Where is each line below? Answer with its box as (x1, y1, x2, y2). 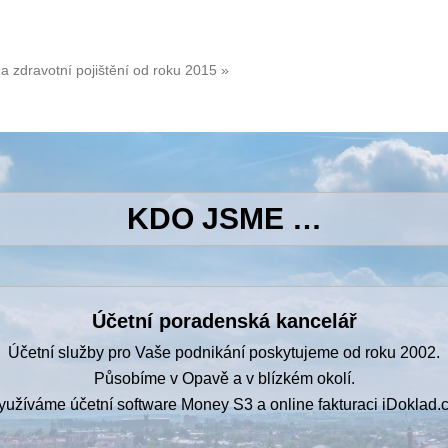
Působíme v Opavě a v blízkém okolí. (93, 370, 355, 388)
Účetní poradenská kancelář (91, 310, 357, 333)
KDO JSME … (126, 202, 322, 236)
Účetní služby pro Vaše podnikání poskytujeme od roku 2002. (8, 344, 440, 362)
